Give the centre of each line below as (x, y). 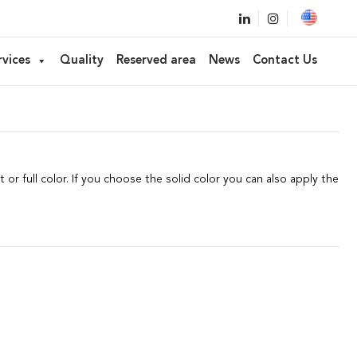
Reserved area (156, 61)
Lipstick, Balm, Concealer (79, 77)
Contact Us (285, 61)
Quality (82, 61)
